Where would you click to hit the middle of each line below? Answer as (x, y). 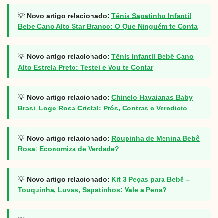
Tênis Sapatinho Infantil (151, 15)
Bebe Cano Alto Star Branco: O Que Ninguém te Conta (108, 26)
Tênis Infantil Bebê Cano (153, 56)
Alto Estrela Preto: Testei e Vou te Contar (86, 67)
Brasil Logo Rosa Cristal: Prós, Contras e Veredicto (103, 108)
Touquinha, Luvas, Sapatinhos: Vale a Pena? (92, 190)
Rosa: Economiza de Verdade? (69, 149)
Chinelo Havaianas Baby (152, 97)
